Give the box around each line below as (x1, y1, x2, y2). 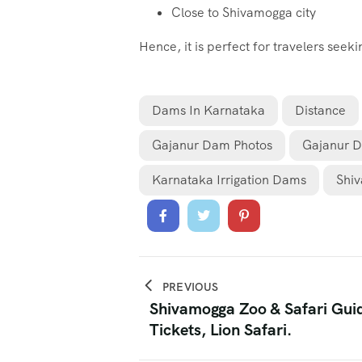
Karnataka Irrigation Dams (152, 171, 306, 189)
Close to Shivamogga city (171, 4, 316, 22)
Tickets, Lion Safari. (149, 319, 292, 341)
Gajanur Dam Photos (152, 137, 272, 154)
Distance (295, 102, 346, 120)
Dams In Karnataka (152, 102, 265, 120)
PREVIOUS (162, 280, 219, 295)
